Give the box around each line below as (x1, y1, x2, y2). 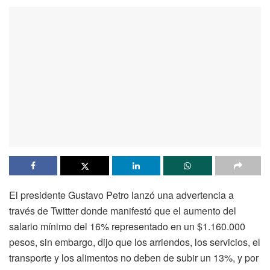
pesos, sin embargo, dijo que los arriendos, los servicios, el (9, 235, 260, 250)
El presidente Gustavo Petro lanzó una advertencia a (9, 188, 234, 202)
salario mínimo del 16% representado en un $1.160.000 (9, 219, 245, 234)
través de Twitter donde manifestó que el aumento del (9, 204, 236, 218)
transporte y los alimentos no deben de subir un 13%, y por (9, 251, 259, 265)
